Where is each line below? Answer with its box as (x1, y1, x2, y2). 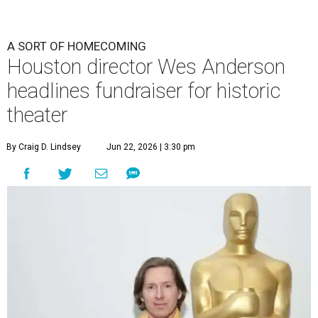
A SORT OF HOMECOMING (7, 38, 146, 53)
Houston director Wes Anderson (7, 54, 285, 79)
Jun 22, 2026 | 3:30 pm (106, 141, 195, 152)
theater (7, 102, 67, 127)
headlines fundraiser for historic (7, 78, 280, 103)
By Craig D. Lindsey (6, 141, 81, 152)
